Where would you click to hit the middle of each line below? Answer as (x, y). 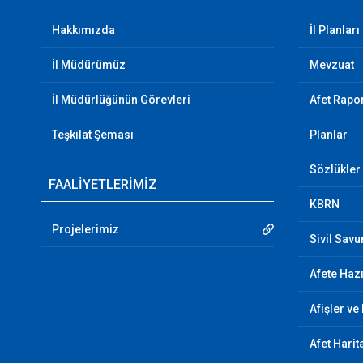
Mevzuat (332, 65)
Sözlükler (335, 169)
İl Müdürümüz (88, 65)
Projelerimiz (85, 229)
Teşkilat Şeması (92, 135)
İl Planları (335, 30)
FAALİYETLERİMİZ (102, 184)
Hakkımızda (83, 30)
